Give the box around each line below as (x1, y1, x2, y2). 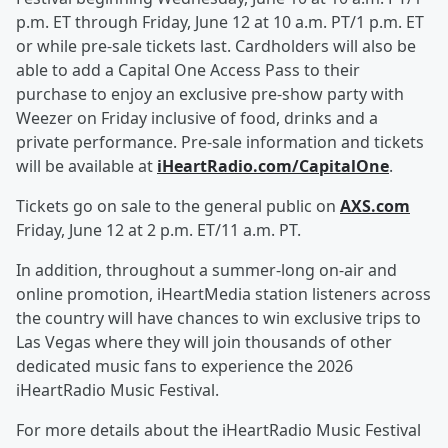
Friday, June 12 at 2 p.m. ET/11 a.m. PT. (16, 218, 301, 241)
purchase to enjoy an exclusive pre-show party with (16, 82, 404, 105)
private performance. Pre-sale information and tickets (16, 130, 424, 153)
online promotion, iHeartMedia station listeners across (16, 282, 431, 305)
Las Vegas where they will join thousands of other (16, 330, 392, 353)
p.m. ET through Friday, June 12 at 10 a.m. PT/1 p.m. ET (16, 10, 424, 33)
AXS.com (340, 194, 410, 217)
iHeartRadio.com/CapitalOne (157, 154, 389, 177)
